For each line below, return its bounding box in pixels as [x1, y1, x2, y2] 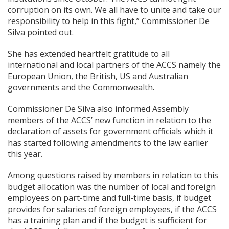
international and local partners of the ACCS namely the [8, 59, 221, 71]
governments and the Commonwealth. [8, 82, 154, 93]
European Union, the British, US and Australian [8, 71, 188, 82]
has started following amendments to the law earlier [8, 137, 208, 148]
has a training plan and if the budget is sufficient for [8, 215, 207, 226]
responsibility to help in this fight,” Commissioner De [8, 15, 210, 27]
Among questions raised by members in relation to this [8, 170, 218, 181]
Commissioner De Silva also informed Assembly [8, 103, 189, 114]
